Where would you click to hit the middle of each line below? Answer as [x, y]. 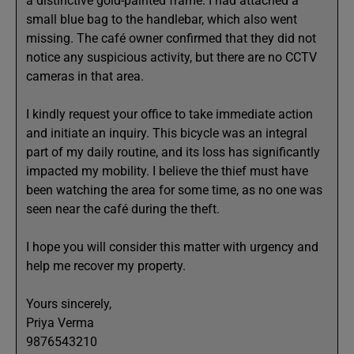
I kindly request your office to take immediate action [169, 114]
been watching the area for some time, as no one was [174, 190]
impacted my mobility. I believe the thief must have [167, 171]
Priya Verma [60, 323]
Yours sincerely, [69, 304]
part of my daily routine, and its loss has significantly [173, 152]
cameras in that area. [85, 76]
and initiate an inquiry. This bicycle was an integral [167, 133]
